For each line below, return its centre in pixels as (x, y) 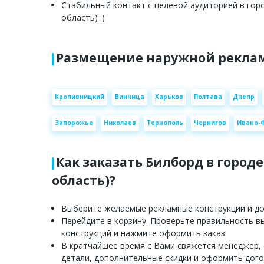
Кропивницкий (80, 97)
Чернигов (210, 123)
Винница (130, 97)
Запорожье (74, 123)
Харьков (169, 97)
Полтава (208, 97)
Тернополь (165, 123)
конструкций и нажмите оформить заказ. (144, 233)
